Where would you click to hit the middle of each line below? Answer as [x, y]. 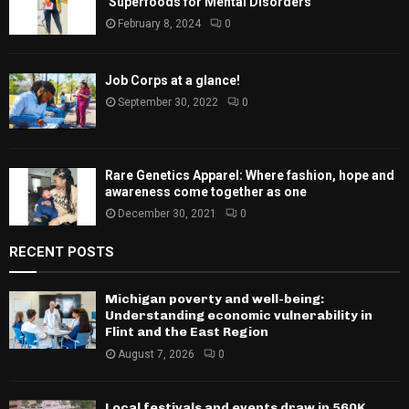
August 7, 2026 [156, 354]
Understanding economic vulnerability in [239, 315]
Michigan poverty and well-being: [215, 299]
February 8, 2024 [159, 23]
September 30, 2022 [168, 103]
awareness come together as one [206, 192]
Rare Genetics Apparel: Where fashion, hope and [250, 176]
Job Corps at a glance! [173, 81]
